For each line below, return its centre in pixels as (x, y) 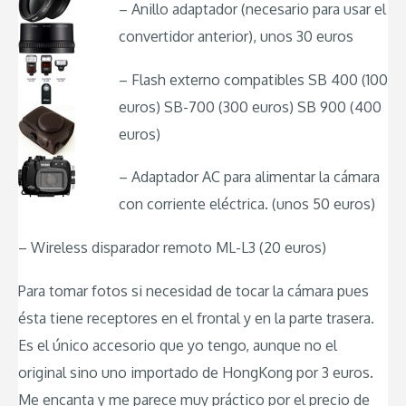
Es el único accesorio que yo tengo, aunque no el (178, 345)
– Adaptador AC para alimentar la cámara (249, 177)
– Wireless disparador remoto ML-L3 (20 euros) (172, 247)
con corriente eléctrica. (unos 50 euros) (247, 204)
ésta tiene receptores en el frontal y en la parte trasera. (196, 318)
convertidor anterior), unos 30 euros (236, 37)
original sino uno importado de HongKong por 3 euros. (196, 372)
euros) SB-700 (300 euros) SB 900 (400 (250, 106)
